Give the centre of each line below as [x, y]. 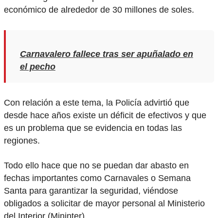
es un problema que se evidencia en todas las [93, 128]
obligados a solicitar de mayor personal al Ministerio [104, 203]
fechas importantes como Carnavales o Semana [97, 178]
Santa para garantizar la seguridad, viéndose [91, 191]
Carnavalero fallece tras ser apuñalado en [106, 54]
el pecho [37, 67]
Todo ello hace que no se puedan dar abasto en [96, 165]
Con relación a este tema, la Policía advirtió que [97, 103]
